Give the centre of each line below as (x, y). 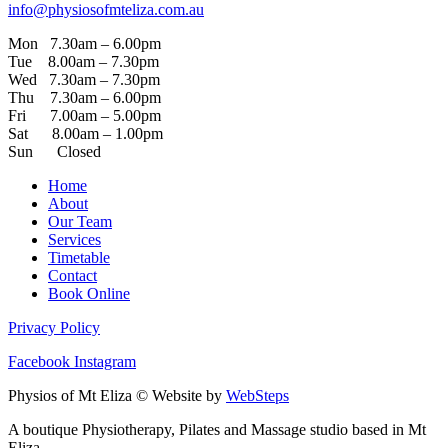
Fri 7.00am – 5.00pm (84, 115)
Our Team (80, 221)
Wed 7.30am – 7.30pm (84, 79)
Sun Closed (54, 151)
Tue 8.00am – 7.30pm (83, 61)
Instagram (105, 361)
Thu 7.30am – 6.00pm (84, 97)
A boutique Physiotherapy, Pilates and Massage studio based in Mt (217, 429)
